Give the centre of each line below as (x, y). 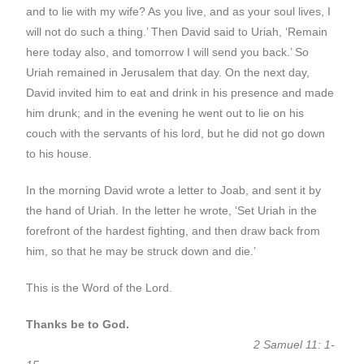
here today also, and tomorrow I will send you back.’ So (168, 52)
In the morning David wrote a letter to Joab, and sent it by (174, 190)
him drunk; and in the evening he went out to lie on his (165, 113)
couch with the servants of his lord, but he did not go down (176, 133)
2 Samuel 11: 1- (181, 344)
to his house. (59, 154)
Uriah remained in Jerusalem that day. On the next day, (168, 72)
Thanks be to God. (78, 324)
